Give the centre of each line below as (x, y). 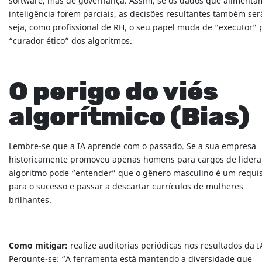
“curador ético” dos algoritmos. (70, 42)
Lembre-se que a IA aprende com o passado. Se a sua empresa (132, 147)
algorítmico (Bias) (129, 118)
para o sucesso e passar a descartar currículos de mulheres (126, 187)
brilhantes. (30, 201)
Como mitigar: (38, 246)
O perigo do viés (113, 93)
